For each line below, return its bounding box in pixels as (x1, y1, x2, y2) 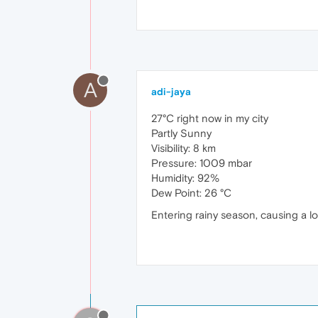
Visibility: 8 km (151, 141, 216, 154)
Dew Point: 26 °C (151, 186, 231, 199)
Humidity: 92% (151, 171, 219, 184)
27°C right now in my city (151, 111, 268, 124)
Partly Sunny (151, 126, 212, 139)
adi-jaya (151, 85, 191, 97)
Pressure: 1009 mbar (151, 156, 252, 169)
